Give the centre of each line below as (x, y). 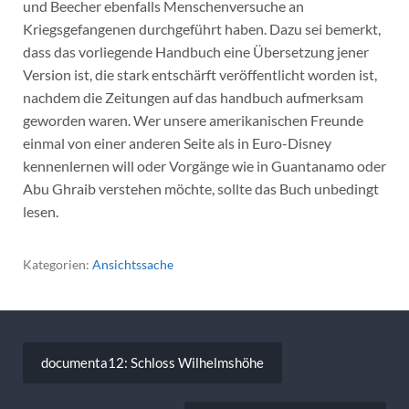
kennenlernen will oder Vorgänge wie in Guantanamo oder (204, 165)
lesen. (40, 211)
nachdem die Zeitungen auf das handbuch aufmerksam (193, 97)
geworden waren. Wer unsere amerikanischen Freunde (193, 120)
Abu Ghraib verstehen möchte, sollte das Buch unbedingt (200, 188)
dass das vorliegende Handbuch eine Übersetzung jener (195, 51)
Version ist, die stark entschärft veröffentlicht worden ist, (199, 74)
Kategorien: (57, 264)
